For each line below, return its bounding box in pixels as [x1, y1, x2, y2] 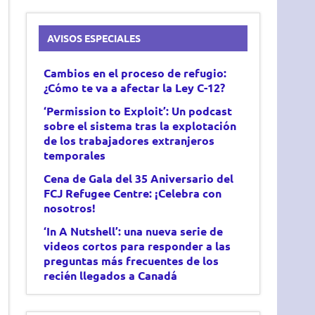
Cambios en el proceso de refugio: [44, 65, 227, 80]
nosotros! [44, 200, 96, 215]
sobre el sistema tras [44, 117, 160, 133]
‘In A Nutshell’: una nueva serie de [44, 223, 224, 238]
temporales [44, 147, 106, 162]
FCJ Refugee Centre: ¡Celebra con [44, 185, 222, 200]
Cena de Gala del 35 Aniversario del [44, 170, 234, 186]
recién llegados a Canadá [44, 267, 178, 283]
